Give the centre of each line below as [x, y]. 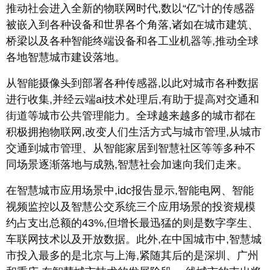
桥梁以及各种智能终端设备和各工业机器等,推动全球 [132, 41]
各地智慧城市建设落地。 [66, 57]
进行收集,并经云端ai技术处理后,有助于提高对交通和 [133, 99]
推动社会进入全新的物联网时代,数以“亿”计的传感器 [130, 8]
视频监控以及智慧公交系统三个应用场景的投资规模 [131, 207]
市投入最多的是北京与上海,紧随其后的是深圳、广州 [132, 256]
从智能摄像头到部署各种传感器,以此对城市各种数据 [132, 83]
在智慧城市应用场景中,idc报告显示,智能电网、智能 [130, 190]
